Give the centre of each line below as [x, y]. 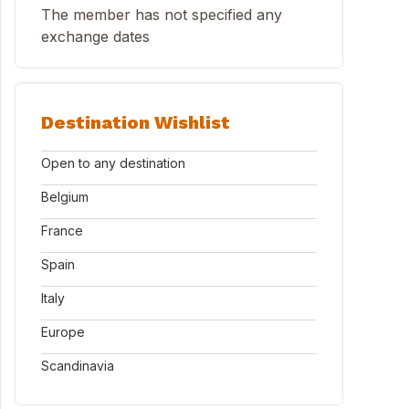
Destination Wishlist [136, 122]
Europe [63, 332]
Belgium [65, 197]
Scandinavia [78, 366]
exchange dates [95, 37]
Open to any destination [113, 163]
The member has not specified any [162, 15]
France [62, 231]
